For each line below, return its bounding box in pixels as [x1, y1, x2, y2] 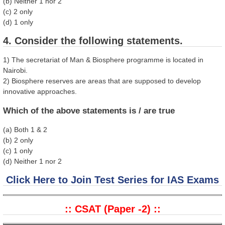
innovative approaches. [3, 87, 77, 96]
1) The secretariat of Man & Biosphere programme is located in [3, 56, 203, 64]
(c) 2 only [3, 7, 33, 16]
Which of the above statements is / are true [3, 106, 175, 116]
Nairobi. [3, 66, 28, 75]
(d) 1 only [3, 18, 33, 26]
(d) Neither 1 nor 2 [3, 157, 62, 166]
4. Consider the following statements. [3, 35, 183, 47]
